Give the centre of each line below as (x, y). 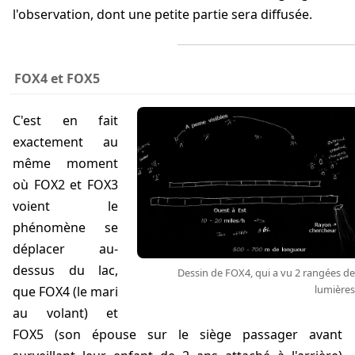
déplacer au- (65, 249)
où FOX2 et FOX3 (65, 185)
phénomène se (65, 228)
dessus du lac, (65, 271)
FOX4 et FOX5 (57, 79)
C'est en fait (18, 121)
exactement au (65, 142)
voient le (65, 206)
